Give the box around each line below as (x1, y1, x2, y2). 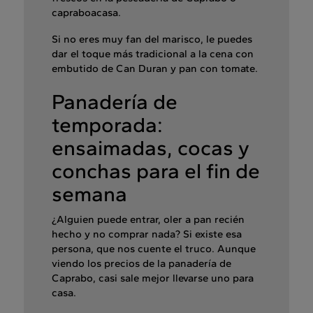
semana (52, 181, 127, 208)
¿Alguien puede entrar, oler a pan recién (52, 213, 245, 226)
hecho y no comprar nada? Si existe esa (52, 228, 242, 241)
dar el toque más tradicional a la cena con (52, 48, 254, 61)
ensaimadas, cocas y (52, 135, 249, 161)
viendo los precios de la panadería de (52, 257, 231, 270)
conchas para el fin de (52, 158, 260, 184)
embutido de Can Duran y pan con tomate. (52, 62, 258, 75)
